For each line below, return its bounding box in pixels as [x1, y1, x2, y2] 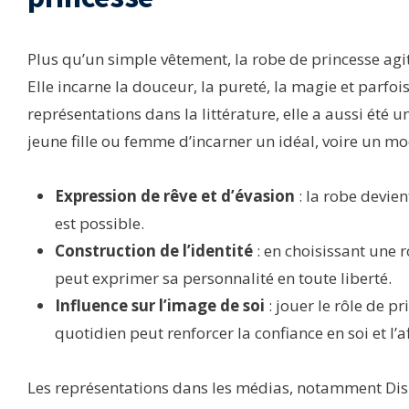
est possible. [55, 212, 144, 234]
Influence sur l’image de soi [55, 294, 265, 316]
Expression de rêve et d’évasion [55, 184, 295, 206]
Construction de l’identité [55, 239, 253, 261]
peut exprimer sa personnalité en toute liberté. [55, 267, 392, 288]
